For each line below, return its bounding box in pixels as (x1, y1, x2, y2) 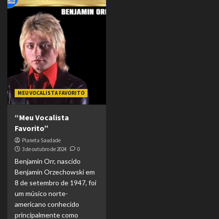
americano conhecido (15, 200, 79, 208)
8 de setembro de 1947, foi (15, 178, 96, 187)
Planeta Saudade (22, 137, 61, 144)
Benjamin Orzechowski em (15, 168, 95, 176)
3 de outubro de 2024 (22, 146, 66, 153)
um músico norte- (15, 189, 68, 197)
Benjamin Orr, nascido (15, 157, 81, 165)
